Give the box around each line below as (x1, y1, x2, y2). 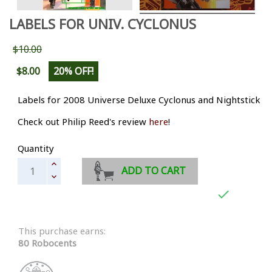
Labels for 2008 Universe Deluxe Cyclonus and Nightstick (18, 93, 260, 106)
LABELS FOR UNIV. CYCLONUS (9, 14, 196, 33)
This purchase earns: (18, 224, 106, 237)
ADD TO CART (121, 164, 186, 178)
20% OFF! (53, 64, 93, 78)
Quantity (18, 141, 54, 154)
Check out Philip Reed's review (18, 115, 149, 127)
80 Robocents (18, 236, 76, 249)
